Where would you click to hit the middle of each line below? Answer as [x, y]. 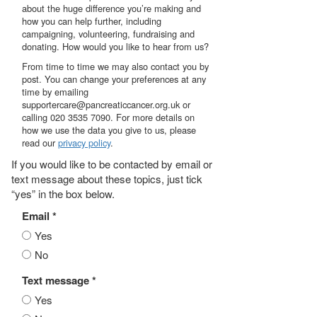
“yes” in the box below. [63, 194]
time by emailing [55, 92]
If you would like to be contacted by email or [112, 164]
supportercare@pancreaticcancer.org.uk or [106, 104]
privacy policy [84, 143]
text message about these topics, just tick [107, 179]
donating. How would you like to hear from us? [115, 46]
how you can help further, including [92, 21]
